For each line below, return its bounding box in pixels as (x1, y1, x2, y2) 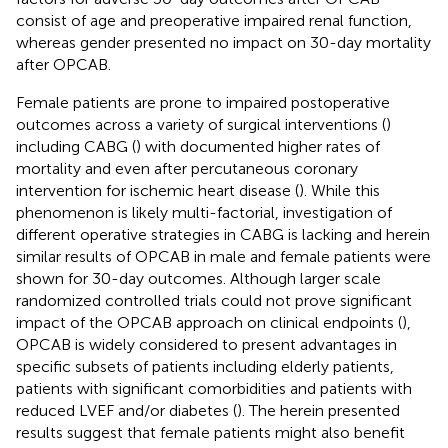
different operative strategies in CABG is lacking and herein (16, 224, 430, 244)
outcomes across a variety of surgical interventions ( (16, 114, 386, 134)
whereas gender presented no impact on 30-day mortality (16, 32, 431, 52)
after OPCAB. (16, 54, 111, 74)
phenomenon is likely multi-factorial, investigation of (16, 202, 392, 222)
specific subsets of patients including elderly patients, (16, 356, 394, 376)
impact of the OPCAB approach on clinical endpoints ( (16, 312, 402, 332)
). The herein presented (237, 400, 400, 420)
